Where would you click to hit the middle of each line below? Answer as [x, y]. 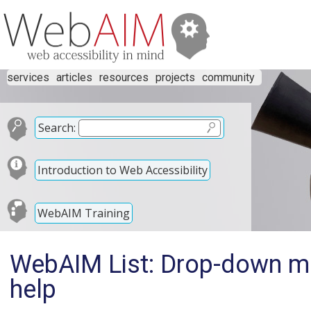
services [28, 77]
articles [74, 77]
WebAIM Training [84, 213]
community [228, 77]
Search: [57, 128]
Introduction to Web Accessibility [123, 170]
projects [175, 77]
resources [124, 77]
